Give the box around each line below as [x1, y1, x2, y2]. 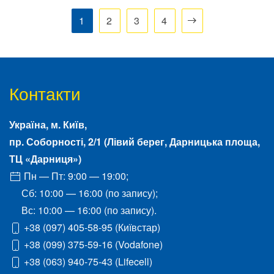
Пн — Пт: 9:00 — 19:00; [21, 168, 128, 183]
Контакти [9, 80, 81, 105]
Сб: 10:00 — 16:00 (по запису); [21, 185, 158, 200]
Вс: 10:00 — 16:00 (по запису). [21, 202, 157, 217]
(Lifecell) [113, 254, 152, 268]
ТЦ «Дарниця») [9, 151, 81, 166]
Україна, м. [9, 117, 63, 131]
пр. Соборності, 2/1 [9, 134, 102, 149]
